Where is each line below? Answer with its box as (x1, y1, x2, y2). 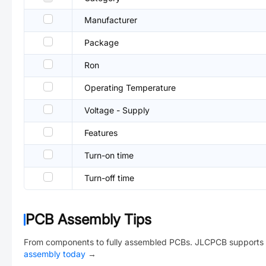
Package (84, 37, 119, 47)
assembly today (24, 249, 85, 259)
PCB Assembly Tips (26, 211, 151, 228)
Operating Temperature (84, 83, 176, 93)
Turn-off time (84, 173, 134, 183)
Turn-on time (84, 150, 134, 160)
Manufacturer (84, 15, 137, 25)
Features (84, 128, 118, 138)
